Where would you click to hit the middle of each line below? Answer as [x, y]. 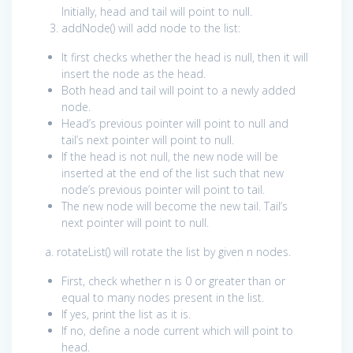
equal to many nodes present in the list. [163, 297]
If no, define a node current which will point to [177, 330]
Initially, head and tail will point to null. [157, 11]
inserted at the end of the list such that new [173, 173]
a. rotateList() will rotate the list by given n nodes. [168, 251]
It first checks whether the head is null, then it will [185, 57]
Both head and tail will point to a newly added [178, 90]
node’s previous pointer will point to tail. [163, 189]
